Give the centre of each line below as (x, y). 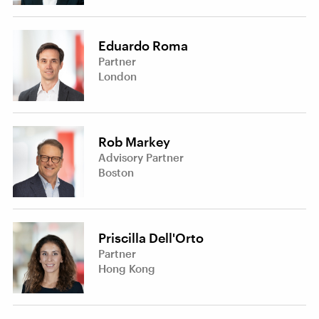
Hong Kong (127, 269)
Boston (116, 173)
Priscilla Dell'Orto (151, 238)
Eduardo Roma (143, 46)
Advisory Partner (141, 158)
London (117, 77)
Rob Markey (134, 142)
